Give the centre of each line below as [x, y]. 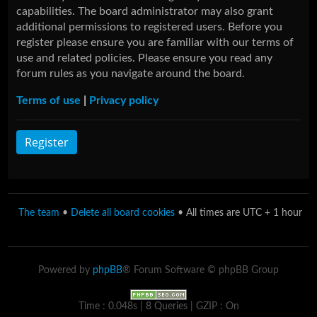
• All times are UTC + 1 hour [238, 213]
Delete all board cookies [123, 213]
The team [39, 213]
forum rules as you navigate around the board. [131, 74]
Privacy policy [124, 101]
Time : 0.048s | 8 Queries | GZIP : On [158, 307]
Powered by [65, 271]
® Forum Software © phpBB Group [201, 271]
